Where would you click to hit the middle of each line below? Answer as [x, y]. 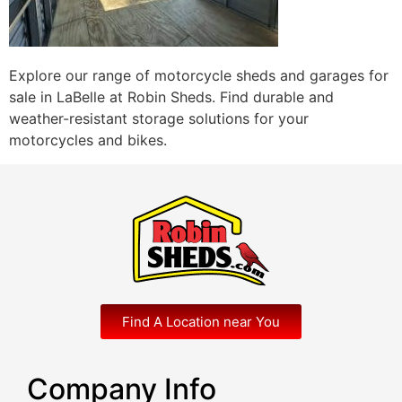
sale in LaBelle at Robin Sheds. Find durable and [171, 97]
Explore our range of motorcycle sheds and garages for [199, 76]
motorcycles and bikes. [88, 140]
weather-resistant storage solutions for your [159, 119]
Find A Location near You [201, 321]
